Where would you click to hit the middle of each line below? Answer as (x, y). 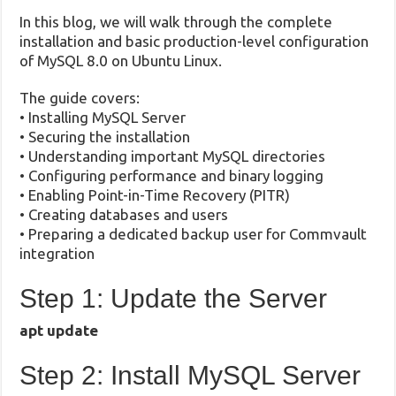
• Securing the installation (105, 136)
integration (57, 253)
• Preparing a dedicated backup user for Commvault (194, 233)
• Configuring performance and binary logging (172, 175)
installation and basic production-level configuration (194, 41)
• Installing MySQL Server (103, 117)
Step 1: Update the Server (174, 298)
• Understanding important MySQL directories (173, 156)
